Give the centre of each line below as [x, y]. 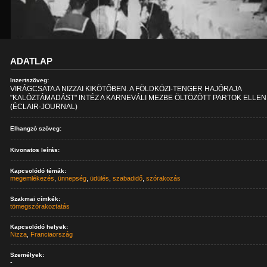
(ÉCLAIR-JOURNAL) [44, 107]
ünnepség [72, 178]
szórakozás [164, 178]
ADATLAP [32, 61]
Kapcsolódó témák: [38, 171]
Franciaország [52, 234]
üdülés [100, 178]
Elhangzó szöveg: [36, 128]
